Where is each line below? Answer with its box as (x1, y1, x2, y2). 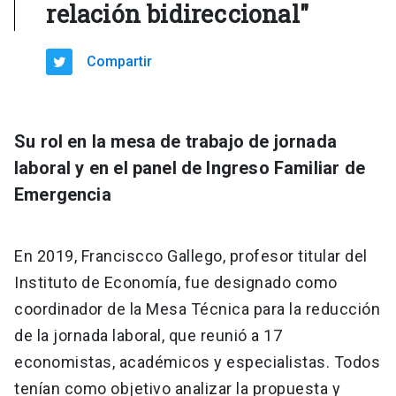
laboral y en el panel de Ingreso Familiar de (14, 157, 365, 179)
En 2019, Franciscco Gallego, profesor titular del (14, 247, 368, 266)
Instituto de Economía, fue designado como (14, 273, 338, 293)
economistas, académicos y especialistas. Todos (14, 353, 380, 372)
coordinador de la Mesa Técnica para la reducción (14, 300, 380, 319)
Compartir (87, 53, 153, 71)
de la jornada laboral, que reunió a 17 (14, 326, 282, 346)
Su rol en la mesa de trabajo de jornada (14, 131, 338, 153)
